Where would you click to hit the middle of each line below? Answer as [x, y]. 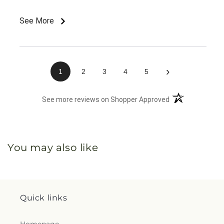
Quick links [44, 198]
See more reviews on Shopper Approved [106, 100]
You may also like [53, 148]
